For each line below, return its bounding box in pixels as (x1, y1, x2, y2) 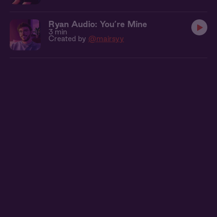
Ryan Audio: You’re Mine (48, 19, 147, 29)
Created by (48, 34, 88, 43)
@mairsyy (88, 34, 124, 43)
